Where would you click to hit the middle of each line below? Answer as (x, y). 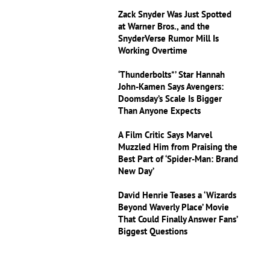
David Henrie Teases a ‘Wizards (177, 195)
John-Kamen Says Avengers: (171, 86)
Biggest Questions (153, 231)
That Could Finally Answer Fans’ (178, 219)
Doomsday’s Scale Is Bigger (170, 99)
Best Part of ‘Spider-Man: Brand (178, 159)
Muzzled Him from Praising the (178, 147)
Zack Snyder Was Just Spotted (175, 14)
